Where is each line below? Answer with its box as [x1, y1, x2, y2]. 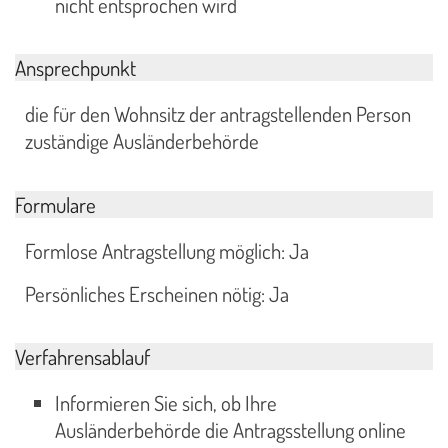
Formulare [15, 191, 96, 219]
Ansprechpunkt [15, 54, 136, 82]
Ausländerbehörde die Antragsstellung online [55, 417, 406, 444]
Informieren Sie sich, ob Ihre [55, 390, 277, 417]
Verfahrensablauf [15, 343, 150, 371]
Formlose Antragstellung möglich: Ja [25, 238, 309, 265]
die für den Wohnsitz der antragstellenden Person [25, 101, 411, 128]
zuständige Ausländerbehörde [25, 128, 259, 155]
